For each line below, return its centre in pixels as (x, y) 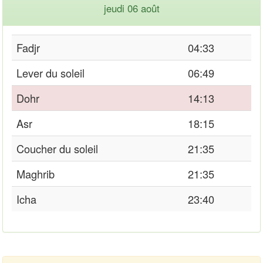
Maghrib (36, 173)
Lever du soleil (50, 73)
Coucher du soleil (57, 148)
